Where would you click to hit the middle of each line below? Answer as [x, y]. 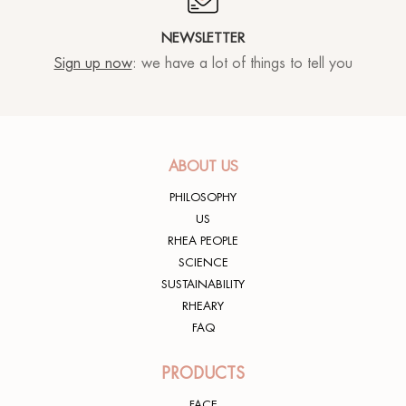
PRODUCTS [203, 374]
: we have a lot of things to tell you [242, 64]
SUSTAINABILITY [203, 285]
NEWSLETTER [203, 39]
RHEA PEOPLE [203, 241]
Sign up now [93, 64]
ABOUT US [203, 167]
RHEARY [203, 306]
